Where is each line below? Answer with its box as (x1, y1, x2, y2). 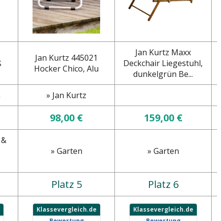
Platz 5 (51, 178, 82, 191)
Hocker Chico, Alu (34, 63, 99, 74)
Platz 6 (147, 178, 179, 191)
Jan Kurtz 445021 (35, 52, 98, 64)
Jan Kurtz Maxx (135, 47, 191, 58)
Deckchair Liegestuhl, (123, 58, 203, 69)
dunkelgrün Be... (133, 69, 193, 80)
